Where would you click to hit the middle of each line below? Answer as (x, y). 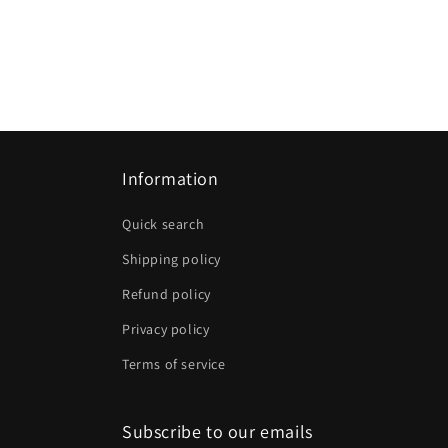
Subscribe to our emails (217, 431)
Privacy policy (166, 329)
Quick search (163, 224)
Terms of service (174, 364)
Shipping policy (171, 259)
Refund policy (166, 294)
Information (170, 178)
